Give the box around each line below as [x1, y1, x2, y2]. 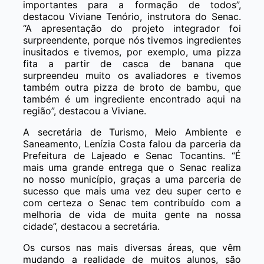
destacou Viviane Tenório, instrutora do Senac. [23, 10, 241, 22]
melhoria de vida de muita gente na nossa [23, 208, 241, 220]
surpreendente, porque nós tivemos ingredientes [23, 34, 241, 46]
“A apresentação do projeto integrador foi [23, 22, 241, 34]
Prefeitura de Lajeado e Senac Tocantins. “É [23, 149, 241, 161]
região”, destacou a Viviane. [23, 104, 146, 117]
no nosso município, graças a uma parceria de [23, 173, 241, 185]
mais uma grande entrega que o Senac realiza [23, 161, 241, 173]
